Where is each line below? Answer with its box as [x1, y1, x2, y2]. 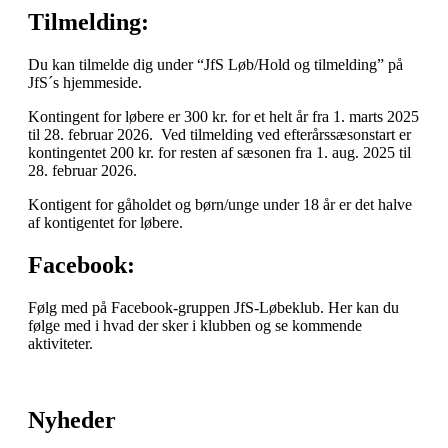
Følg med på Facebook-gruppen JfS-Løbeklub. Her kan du [28, 299, 399, 317]
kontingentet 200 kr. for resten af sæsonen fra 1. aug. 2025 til [28, 144, 411, 162]
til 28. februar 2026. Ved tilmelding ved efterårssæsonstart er [28, 126, 411, 144]
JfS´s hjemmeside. [28, 74, 142, 92]
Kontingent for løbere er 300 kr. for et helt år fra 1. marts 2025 [28, 108, 419, 126]
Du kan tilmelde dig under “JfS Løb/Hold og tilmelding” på [28, 56, 403, 74]
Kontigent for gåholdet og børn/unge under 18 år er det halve [28, 196, 412, 214]
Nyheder [28, 407, 116, 434]
